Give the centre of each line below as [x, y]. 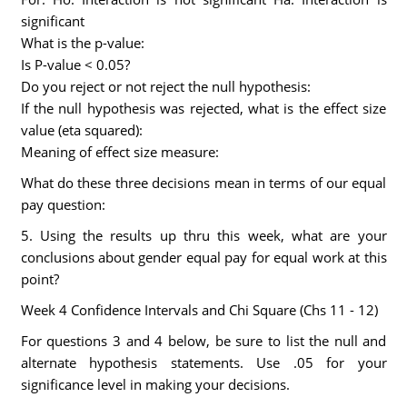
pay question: [63, 204]
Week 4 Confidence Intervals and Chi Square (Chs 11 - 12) [199, 310]
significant [52, 21]
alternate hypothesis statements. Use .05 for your [203, 362]
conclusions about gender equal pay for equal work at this [203, 257]
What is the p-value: [82, 43]
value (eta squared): [81, 130]
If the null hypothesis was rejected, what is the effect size [203, 108]
